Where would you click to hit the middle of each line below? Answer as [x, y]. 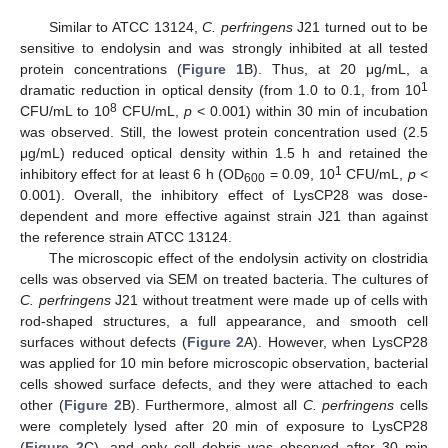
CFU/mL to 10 [65, 111]
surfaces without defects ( [103, 342]
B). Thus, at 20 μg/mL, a [336, 69]
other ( [42, 405]
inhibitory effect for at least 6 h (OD [132, 174]
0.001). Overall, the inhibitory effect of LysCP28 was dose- [224, 195]
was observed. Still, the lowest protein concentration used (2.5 [224, 132]
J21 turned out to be [360, 27]
